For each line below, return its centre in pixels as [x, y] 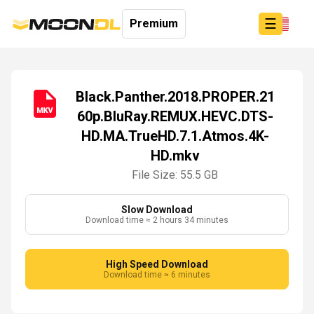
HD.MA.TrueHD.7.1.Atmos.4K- [175, 136]
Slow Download [157, 210]
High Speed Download [157, 264]
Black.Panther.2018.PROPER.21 [175, 97]
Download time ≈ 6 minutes [157, 275]
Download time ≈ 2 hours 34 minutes [157, 220]
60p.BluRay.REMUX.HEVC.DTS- [175, 116]
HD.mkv [175, 156]
